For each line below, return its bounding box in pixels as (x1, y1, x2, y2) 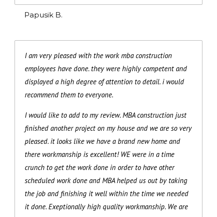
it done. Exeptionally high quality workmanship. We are (25, 201, 188, 211)
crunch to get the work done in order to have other (25, 162, 174, 172)
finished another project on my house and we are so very (25, 123, 192, 133)
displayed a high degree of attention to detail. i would (25, 77, 184, 86)
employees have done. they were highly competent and (25, 63, 187, 73)
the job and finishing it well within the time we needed (25, 188, 188, 198)
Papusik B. (24, 10, 62, 19)
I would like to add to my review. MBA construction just (25, 110, 186, 120)
